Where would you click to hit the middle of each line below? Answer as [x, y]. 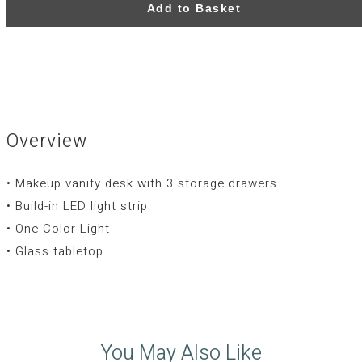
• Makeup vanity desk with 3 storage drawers [142, 183]
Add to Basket [194, 8]
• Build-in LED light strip [77, 206]
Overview [47, 141]
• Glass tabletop [55, 251]
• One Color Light [58, 228]
